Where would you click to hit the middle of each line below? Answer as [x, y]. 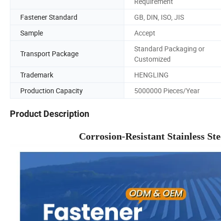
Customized [152, 59]
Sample [32, 33]
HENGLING [151, 74]
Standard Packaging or [169, 48]
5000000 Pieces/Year [167, 90]
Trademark [37, 74]
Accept [145, 33]
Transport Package [49, 54]
